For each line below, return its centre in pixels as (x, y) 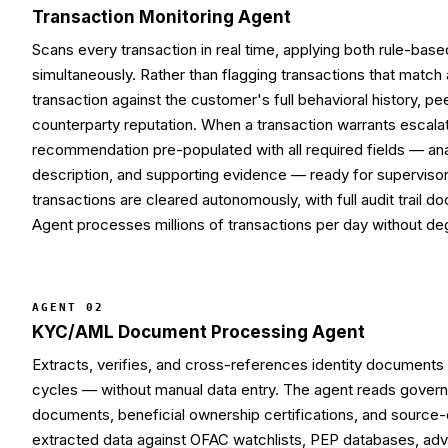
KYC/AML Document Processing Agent (198, 331)
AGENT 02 (68, 307)
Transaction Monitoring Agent (161, 16)
